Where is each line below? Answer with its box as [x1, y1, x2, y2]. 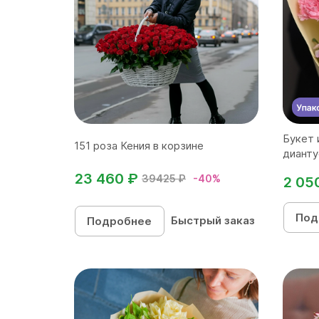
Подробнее [87, 214, 152, 228]
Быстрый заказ [170, 213, 255, 227]
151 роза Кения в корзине [74, 139, 204, 152]
